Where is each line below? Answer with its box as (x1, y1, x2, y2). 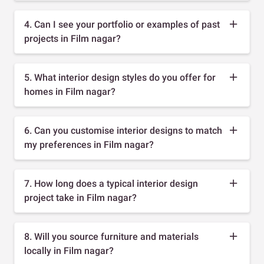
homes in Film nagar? (24, 85, 115, 97)
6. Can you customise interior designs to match (24, 124, 222, 136)
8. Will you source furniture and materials (24, 230, 199, 242)
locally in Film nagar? (24, 245, 114, 256)
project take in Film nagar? (24, 192, 137, 203)
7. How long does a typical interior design (24, 177, 198, 189)
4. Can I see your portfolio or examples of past (24, 18, 220, 30)
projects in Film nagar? (24, 32, 121, 44)
